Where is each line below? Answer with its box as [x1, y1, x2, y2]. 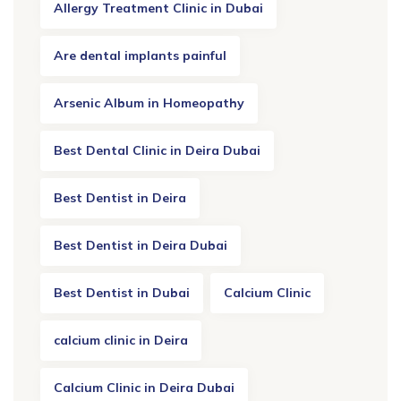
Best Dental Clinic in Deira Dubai [54, 142, 260, 159]
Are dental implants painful [54, 47, 226, 64]
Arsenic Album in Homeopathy [54, 95, 244, 112]
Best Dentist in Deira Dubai [54, 237, 227, 254]
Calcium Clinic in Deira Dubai [54, 380, 235, 397]
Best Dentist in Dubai [54, 285, 190, 302]
